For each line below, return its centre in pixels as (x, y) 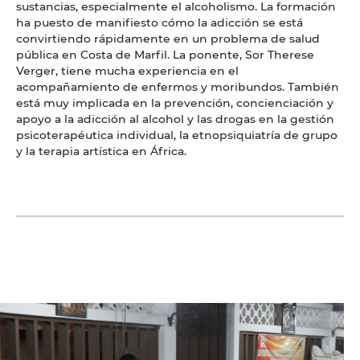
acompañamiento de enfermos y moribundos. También (178, 87)
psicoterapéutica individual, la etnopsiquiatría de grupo (177, 135)
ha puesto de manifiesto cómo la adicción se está (160, 22)
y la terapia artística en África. (101, 151)
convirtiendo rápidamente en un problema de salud (168, 39)
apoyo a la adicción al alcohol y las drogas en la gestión (175, 119)
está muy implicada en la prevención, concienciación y (175, 103)
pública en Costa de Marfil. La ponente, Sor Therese (165, 55)
